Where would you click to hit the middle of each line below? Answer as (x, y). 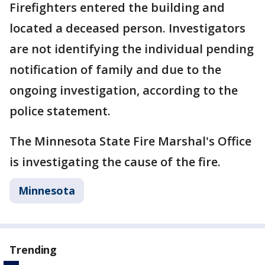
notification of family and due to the (115, 70)
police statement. (62, 111)
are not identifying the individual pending (132, 49)
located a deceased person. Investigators (127, 28)
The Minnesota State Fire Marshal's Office (130, 141)
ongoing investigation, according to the (124, 90)
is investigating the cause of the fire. (115, 162)
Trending (33, 250)
